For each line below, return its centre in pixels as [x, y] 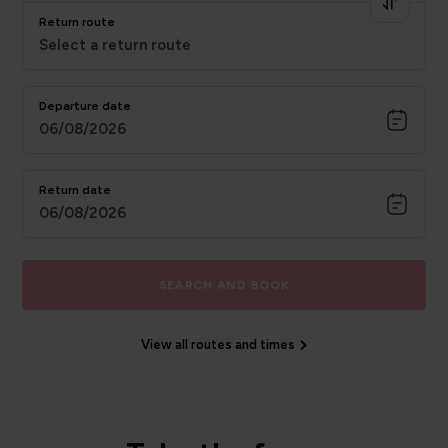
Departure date [85, 106]
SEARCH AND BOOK [224, 285]
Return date [75, 190]
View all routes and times [218, 344]
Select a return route [115, 45]
